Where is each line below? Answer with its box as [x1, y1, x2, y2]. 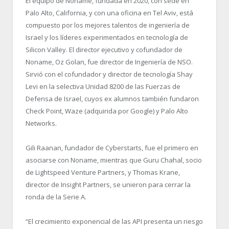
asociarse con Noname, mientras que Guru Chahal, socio [26, 155, 202, 165]
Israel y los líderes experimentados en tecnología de [26, 32, 188, 42]
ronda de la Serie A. [26, 192, 86, 202]
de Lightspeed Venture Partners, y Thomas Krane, [26, 168, 180, 177]
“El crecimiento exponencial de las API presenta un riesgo [26, 217, 203, 226]
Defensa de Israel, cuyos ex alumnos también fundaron [26, 94, 199, 103]
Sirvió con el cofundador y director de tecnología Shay [26, 69, 193, 79]
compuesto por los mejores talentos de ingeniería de [26, 20, 190, 30]
